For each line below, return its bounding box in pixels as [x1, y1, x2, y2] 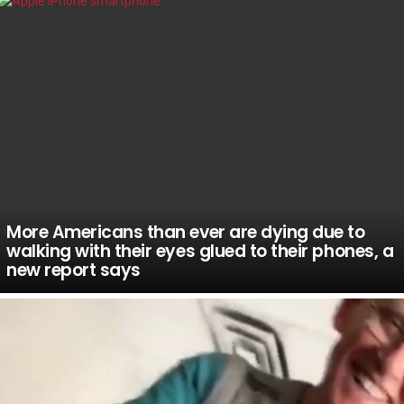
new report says [6, 258, 141, 283]
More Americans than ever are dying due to [6, 220, 365, 245]
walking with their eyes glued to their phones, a [6, 239, 394, 264]
